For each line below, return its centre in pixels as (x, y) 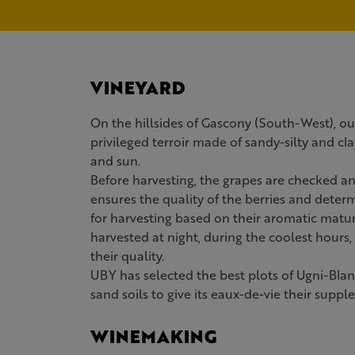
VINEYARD (138, 88)
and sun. (115, 160)
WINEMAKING (154, 336)
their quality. (127, 256)
